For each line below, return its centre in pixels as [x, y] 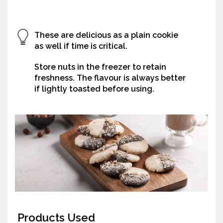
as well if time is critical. [81, 46]
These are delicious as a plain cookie [106, 35]
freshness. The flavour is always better [110, 78]
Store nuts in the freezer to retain [100, 67]
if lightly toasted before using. [94, 89]
